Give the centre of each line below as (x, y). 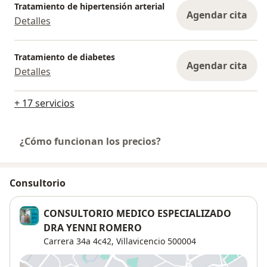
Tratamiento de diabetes (65, 57)
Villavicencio (141, 241)
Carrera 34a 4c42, (79, 241)
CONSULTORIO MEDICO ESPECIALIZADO (137, 213)
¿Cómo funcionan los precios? (90, 141)
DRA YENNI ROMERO (93, 227)
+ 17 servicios (44, 103)
